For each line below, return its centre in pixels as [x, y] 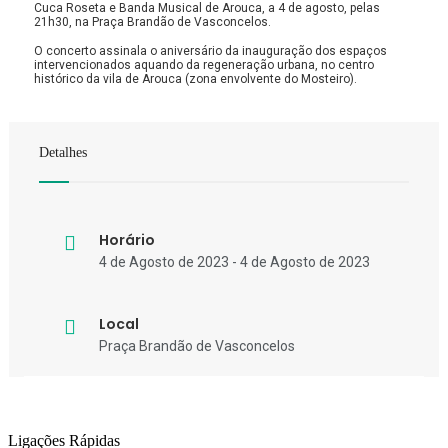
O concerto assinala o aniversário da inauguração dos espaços [210, 50]
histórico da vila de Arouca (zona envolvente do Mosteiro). [195, 78]
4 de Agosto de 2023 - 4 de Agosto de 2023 [234, 262]
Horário [127, 240]
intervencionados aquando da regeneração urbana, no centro [204, 64]
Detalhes [63, 152]
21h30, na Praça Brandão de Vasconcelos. [152, 21]
